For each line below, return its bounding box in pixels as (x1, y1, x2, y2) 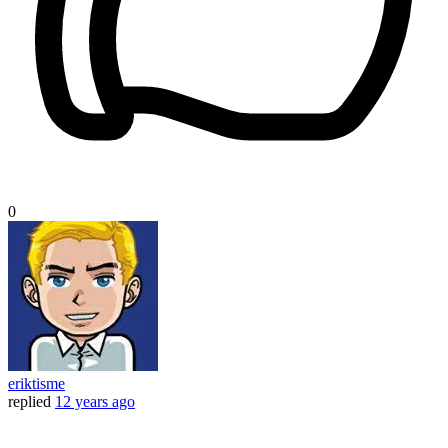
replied (8, 393, 51, 411)
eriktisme (8, 375, 65, 393)
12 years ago (55, 393, 135, 411)
